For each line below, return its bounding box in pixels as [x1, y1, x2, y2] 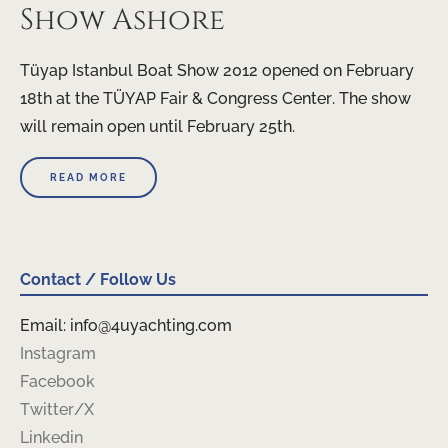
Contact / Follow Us [20, 270, 176, 290]
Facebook [20, 372, 95, 392]
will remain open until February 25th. [20, 117, 295, 137]
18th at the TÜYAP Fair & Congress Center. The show [20, 89, 411, 109]
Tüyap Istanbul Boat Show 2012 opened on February [20, 61, 414, 81]
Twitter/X [20, 400, 94, 420]
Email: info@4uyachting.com [20, 316, 232, 336]
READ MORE [50, 171, 127, 184]
